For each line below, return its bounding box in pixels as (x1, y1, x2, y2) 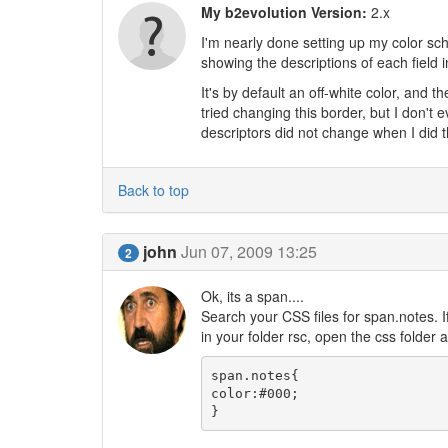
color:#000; (211, 385, 300, 401)
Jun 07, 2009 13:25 (181, 240, 317, 263)
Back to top (118, 180, 189, 200)
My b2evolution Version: (200, 2, 367, 22)
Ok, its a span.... (200, 286, 304, 306)
